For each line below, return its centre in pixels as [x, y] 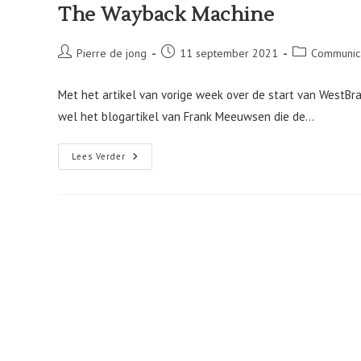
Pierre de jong [112, 53]
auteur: [73, 68]
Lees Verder [99, 156]
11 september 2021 [229, 53]
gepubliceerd [193, 68]
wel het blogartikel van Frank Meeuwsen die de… [186, 116]
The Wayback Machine [166, 15]
